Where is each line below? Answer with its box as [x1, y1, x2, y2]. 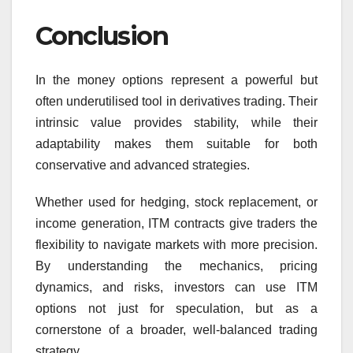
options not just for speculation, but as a [35, 302, 318, 316]
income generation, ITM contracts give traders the [35, 217, 318, 231]
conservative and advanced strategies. [35, 158, 250, 173]
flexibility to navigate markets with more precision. [35, 238, 318, 252]
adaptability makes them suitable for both [35, 137, 318, 151]
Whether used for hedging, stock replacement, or [35, 195, 318, 210]
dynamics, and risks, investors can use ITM [35, 281, 318, 295]
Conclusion [35, 20, 168, 51]
